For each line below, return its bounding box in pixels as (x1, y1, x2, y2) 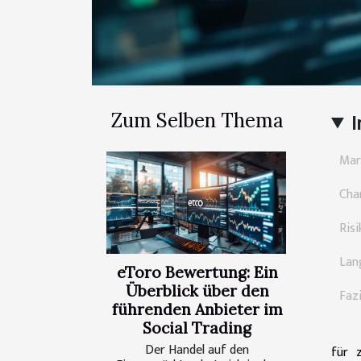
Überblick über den (125, 281, 269, 301)
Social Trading (143, 318, 251, 338)
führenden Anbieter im (111, 300, 283, 320)
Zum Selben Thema (110, 107, 284, 133)
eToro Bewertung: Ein (116, 263, 278, 283)
